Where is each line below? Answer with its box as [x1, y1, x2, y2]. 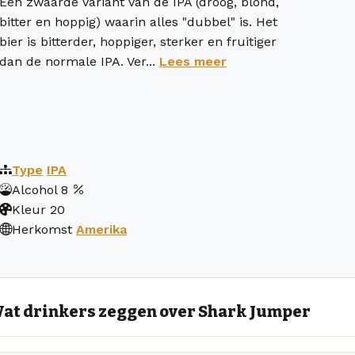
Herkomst [12, 222, 72, 238]
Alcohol [12, 182, 57, 198]
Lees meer [159, 54, 227, 70]
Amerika [76, 222, 127, 238]
